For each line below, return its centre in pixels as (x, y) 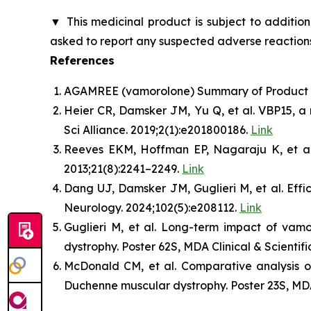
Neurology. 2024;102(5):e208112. (152, 207)
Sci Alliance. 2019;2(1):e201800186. (157, 129)
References (82, 60)
